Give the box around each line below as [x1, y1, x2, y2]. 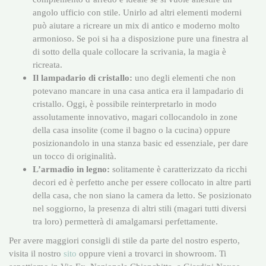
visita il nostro [9, 248, 64, 258]
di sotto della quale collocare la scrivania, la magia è [33, 46, 226, 56]
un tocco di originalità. [33, 150, 116, 161]
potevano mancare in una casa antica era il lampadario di [33, 85, 243, 96]
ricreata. [33, 59, 62, 69]
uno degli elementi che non [132, 72, 236, 83]
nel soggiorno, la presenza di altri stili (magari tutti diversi [33, 202, 246, 213]
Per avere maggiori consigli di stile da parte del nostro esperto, [9, 235, 240, 245]
